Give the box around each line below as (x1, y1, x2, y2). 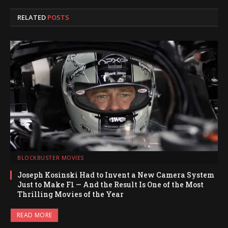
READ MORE (17, 211, 52, 220)
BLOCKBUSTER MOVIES (17, 154, 84, 162)
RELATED (17, 13, 47, 22)
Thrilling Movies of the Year (17, 189, 124, 199)
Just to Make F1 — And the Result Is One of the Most (17, 180, 204, 190)
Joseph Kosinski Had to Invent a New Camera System (17, 170, 214, 180)
